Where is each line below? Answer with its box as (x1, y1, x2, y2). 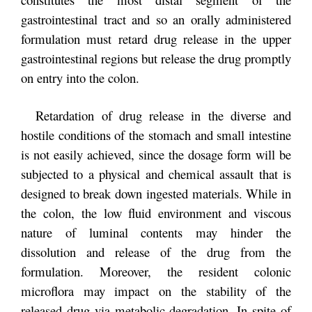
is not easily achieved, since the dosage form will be (21, 145, 291, 163)
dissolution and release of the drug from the (21, 242, 291, 260)
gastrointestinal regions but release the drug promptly (21, 49, 291, 67)
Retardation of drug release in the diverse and (21, 106, 291, 124)
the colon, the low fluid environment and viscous (21, 203, 291, 221)
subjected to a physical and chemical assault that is (21, 164, 291, 182)
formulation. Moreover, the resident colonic (21, 262, 291, 280)
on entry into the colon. (21, 69, 139, 86)
